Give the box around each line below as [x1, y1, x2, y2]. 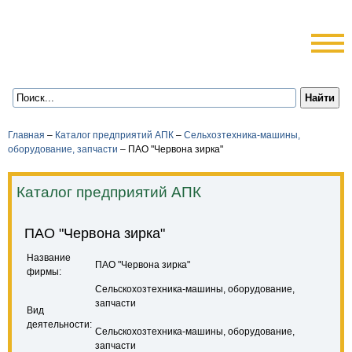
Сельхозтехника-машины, [184, 130, 300, 141]
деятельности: [27, 319, 92, 330]
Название [27, 252, 71, 263]
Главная [8, 130, 45, 141]
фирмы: [27, 266, 61, 277]
